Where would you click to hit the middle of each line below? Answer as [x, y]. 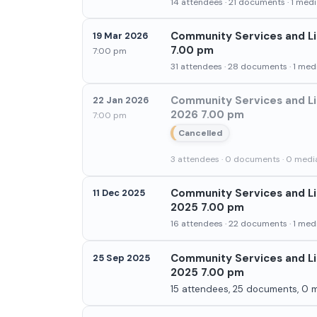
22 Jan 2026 [120, 100]
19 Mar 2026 [120, 35]
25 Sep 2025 [121, 258]
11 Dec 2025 [119, 193]
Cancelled [201, 133]
